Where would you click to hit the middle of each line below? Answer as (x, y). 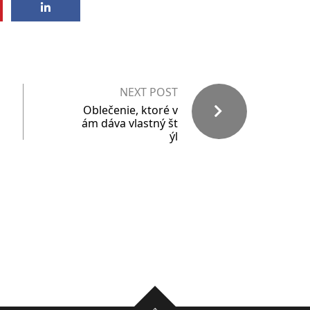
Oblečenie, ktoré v (130, 110)
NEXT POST (149, 92)
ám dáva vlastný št (130, 123)
